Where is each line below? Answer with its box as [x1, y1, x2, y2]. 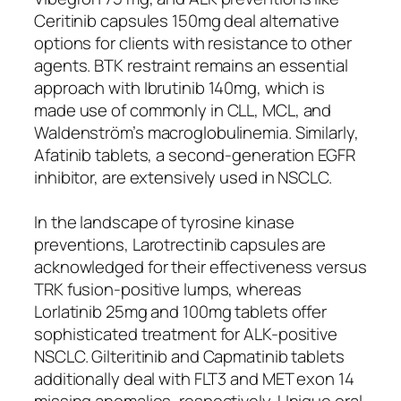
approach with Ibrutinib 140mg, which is [34, 75, 326, 99]
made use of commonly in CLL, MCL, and [34, 98, 332, 122]
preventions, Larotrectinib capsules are [34, 232, 327, 256]
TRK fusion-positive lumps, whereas [34, 277, 302, 301]
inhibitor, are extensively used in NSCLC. [34, 165, 332, 189]
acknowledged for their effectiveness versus [34, 254, 367, 278]
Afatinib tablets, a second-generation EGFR [34, 142, 355, 166]
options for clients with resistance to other [34, 30, 352, 55]
